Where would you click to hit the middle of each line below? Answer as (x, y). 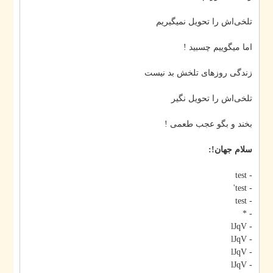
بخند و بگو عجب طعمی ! (226, 124)
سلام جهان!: (248, 150)
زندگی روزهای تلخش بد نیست (216, 73)
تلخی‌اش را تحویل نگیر (230, 99)
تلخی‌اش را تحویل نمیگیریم (222, 22)
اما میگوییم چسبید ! (236, 48)
